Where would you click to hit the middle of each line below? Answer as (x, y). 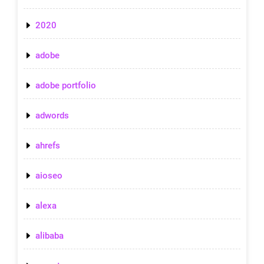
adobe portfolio (66, 85)
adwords (52, 115)
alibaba (49, 235)
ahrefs (48, 145)
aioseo (49, 175)
